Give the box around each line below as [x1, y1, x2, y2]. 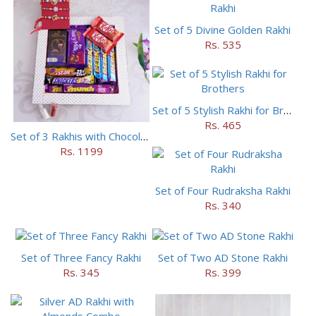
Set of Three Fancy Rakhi [21, 250, 142, 265]
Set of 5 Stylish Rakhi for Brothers [283, 103, 291, 118]
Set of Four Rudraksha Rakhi [154, 183, 291, 198]
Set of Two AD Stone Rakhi [157, 250, 288, 265]
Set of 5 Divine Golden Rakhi [154, 23, 291, 37]
